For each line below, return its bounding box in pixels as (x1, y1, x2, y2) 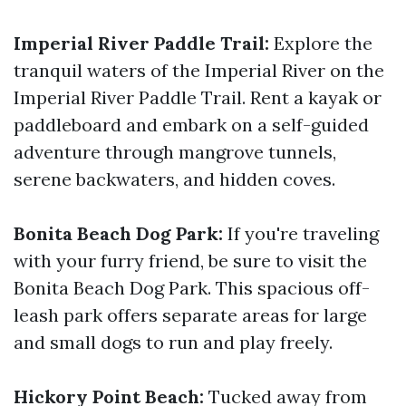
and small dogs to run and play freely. (14, 331, 333, 353)
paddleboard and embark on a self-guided (14, 113, 369, 136)
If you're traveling (223, 222, 379, 245)
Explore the (269, 32, 372, 54)
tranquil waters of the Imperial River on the (14, 59, 384, 82)
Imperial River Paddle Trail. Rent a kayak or (14, 86, 382, 109)
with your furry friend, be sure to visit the (14, 249, 367, 272)
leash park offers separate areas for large (14, 304, 367, 326)
